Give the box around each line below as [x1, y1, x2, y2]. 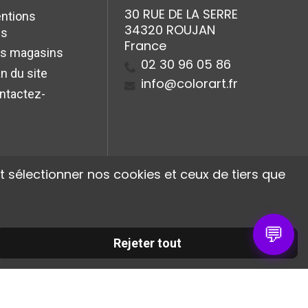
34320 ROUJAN [124, 21, 215, 39]
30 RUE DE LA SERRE [124, 5, 238, 23]
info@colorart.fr [141, 74, 238, 92]
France [124, 37, 166, 55]
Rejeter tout [113, 236, 181, 250]
